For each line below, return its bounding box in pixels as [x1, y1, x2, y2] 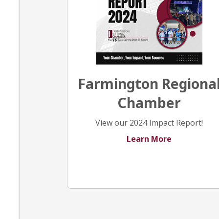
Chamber [117, 93, 181, 112]
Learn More [127, 133, 172, 145]
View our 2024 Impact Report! [95, 117, 203, 129]
